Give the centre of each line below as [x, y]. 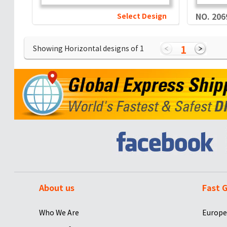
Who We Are [59, 213]
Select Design [142, 16]
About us [56, 188]
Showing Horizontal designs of [86, 49]
